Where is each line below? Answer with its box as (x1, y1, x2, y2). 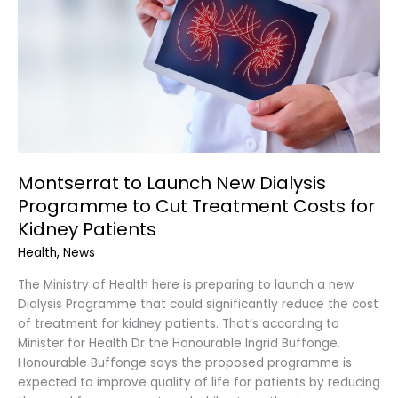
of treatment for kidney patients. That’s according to (18, 315, 339, 332)
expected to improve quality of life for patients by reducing (18, 374, 380, 391)
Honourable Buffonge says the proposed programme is (18, 354, 352, 371)
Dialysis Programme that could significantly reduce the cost (18, 296, 378, 313)
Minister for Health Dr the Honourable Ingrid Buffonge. (18, 335, 340, 352)
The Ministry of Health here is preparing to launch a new (18, 276, 354, 293)
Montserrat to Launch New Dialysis (18, 170, 326, 195)
